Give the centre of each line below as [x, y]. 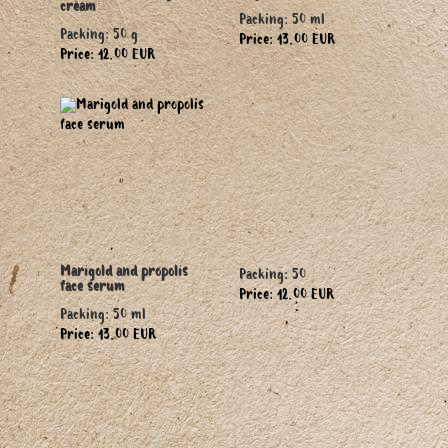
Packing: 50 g [99, 37]
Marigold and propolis [124, 274]
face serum [92, 289]
